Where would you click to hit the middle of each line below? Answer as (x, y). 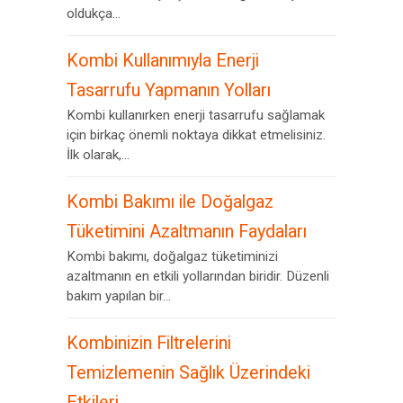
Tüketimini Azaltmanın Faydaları (187, 232)
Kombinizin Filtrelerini (149, 343)
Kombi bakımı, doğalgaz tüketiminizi (172, 256)
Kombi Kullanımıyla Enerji (163, 61)
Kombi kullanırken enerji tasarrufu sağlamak (196, 115)
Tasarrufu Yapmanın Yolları (169, 90)
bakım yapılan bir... (119, 296)
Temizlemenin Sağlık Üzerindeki (188, 373)
